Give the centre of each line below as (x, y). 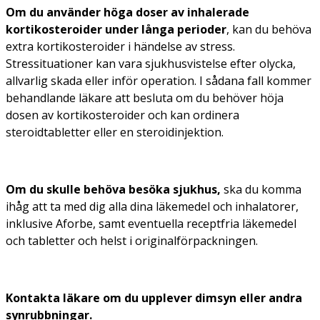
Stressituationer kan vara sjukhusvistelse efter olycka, (151, 63)
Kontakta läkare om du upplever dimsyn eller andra (154, 297)
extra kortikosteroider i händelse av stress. (120, 46)
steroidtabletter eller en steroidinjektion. (115, 132)
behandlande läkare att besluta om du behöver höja (145, 97)
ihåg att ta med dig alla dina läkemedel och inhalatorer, (152, 206)
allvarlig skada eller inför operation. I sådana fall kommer (159, 80)
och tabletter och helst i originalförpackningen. (132, 240)
